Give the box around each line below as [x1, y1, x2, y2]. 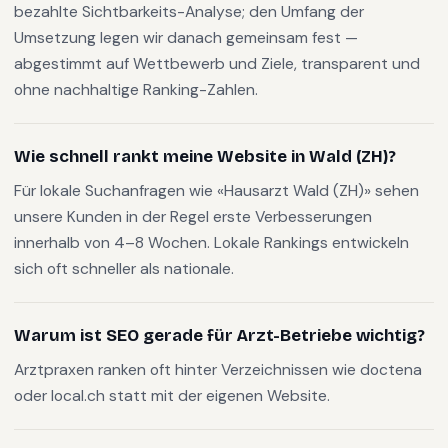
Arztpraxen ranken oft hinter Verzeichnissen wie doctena [14, 359, 422, 380]
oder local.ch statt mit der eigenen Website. [14, 385, 330, 406]
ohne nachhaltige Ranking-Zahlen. [14, 79, 258, 100]
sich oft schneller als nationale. [14, 258, 234, 279]
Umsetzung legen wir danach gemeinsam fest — [14, 27, 358, 48]
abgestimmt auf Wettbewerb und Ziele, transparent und [14, 53, 420, 74]
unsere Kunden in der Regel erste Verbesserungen [14, 206, 372, 227]
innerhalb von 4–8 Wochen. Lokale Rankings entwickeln [14, 232, 409, 253]
